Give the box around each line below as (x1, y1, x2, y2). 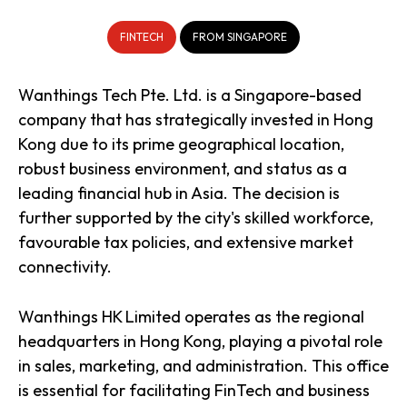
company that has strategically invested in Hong (18, 109, 373, 131)
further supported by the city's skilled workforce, (18, 207, 373, 229)
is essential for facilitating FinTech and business (18, 380, 370, 402)
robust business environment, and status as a (18, 158, 347, 180)
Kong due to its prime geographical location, (18, 134, 344, 155)
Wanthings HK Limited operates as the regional (18, 306, 364, 328)
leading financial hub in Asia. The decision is (18, 183, 340, 204)
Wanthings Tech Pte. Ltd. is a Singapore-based (18, 84, 362, 106)
